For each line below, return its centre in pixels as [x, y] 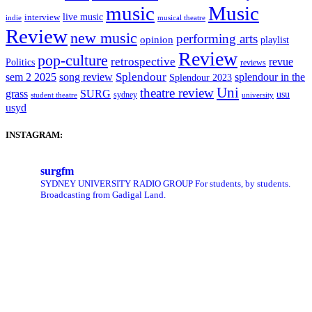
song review [86, 77]
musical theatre [181, 18]
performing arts [217, 39]
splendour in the [270, 77]
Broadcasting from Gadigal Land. [103, 195]
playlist [275, 40]
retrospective [143, 62]
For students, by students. [242, 184]
